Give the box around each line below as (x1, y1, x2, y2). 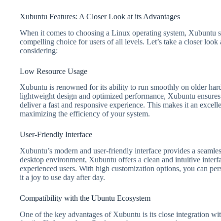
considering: (20, 46, 58, 55)
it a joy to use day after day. (20, 173, 105, 182)
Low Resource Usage (20, 67, 87, 75)
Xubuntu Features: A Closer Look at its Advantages (20, 12, 180, 21)
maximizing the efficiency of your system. (20, 110, 150, 118)
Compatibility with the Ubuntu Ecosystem (20, 194, 150, 203)
